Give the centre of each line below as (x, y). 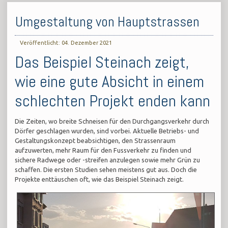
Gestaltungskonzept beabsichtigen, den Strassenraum (95, 141)
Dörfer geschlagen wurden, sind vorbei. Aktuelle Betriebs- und (107, 131)
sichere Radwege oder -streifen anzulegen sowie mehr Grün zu (108, 160)
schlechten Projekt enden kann (113, 101)
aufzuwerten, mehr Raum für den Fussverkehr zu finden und (103, 150)
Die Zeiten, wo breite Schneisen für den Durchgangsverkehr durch (112, 121)
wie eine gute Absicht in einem (110, 82)
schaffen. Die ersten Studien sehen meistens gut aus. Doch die (106, 170)
